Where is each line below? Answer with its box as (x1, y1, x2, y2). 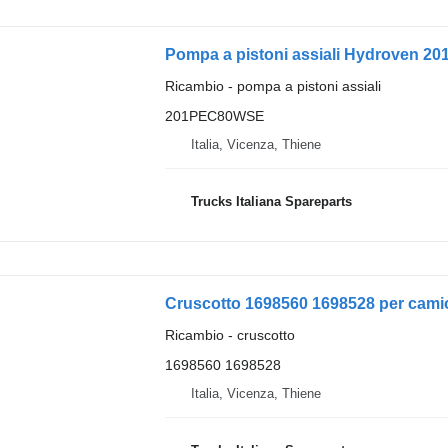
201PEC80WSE (164, 107, 264, 124)
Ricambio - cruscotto (164, 326, 295, 343)
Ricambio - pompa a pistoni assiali (164, 77, 381, 94)
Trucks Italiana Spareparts (190, 194, 352, 210)
